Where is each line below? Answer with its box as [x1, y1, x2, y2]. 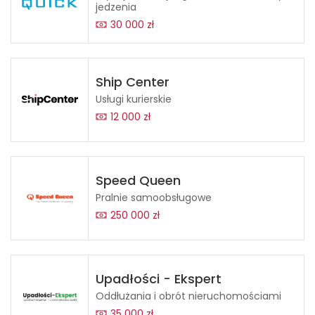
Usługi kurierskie [96, 92, 172, 106]
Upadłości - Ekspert [96, 270, 221, 288]
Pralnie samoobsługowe [96, 191, 212, 205]
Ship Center [96, 73, 169, 91]
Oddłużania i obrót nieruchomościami [96, 289, 281, 303]
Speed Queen [96, 172, 181, 189]
